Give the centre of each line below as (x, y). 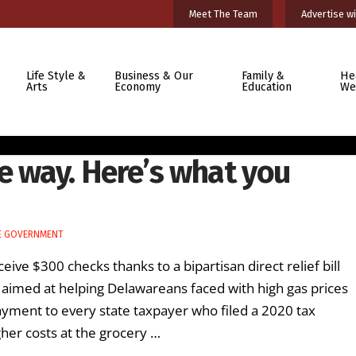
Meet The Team (223, 14)
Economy (138, 87)
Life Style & (56, 75)
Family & (263, 75)
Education (266, 87)
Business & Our (154, 75)
